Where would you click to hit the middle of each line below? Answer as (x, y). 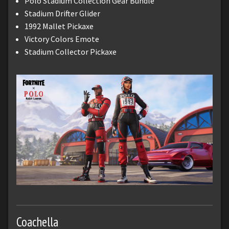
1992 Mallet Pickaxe (59, 26)
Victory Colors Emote (62, 39)
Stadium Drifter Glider (62, 13)
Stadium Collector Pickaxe (71, 51)
